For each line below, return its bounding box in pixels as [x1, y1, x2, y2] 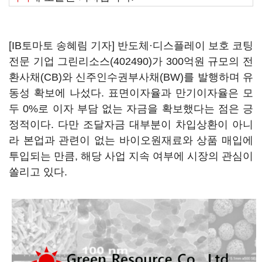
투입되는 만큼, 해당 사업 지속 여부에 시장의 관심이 [9, 150, 253, 162]
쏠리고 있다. [9, 166, 70, 178]
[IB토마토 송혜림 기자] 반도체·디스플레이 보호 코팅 [9, 40, 253, 51]
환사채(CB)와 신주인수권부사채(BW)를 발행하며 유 [9, 71, 253, 83]
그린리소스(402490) [57, 56, 153, 67]
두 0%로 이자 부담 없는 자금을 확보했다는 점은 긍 [9, 103, 253, 115]
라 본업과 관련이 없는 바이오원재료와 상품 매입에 [9, 135, 253, 146]
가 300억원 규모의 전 [152, 56, 254, 67]
